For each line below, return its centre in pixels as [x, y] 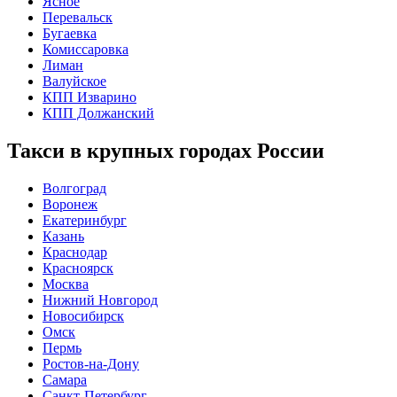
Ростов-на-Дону [91, 364]
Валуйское [74, 82]
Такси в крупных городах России [166, 151]
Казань [63, 237]
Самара [65, 380]
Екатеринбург [85, 221]
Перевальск [78, 18]
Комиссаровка [86, 50]
